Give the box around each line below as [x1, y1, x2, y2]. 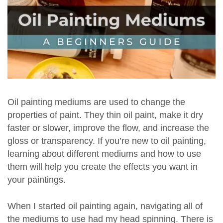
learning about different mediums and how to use [7, 149, 201, 159]
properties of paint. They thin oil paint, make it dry [7, 110, 203, 120]
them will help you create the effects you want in [7, 162, 198, 172]
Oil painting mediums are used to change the [7, 97, 185, 108]
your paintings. [7, 175, 66, 185]
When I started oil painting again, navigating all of [7, 201, 203, 211]
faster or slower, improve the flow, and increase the [7, 123, 209, 133]
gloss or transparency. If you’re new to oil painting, [7, 136, 206, 146]
